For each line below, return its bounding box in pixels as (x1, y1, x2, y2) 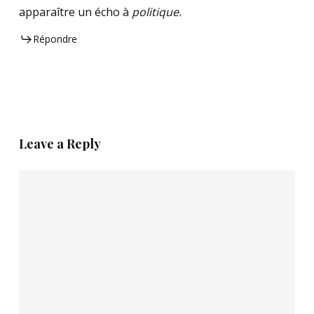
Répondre (32, 32, 77, 46)
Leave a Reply (18, 135, 101, 153)
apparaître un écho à (18, 4, 132, 20)
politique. (131, 4, 182, 20)
